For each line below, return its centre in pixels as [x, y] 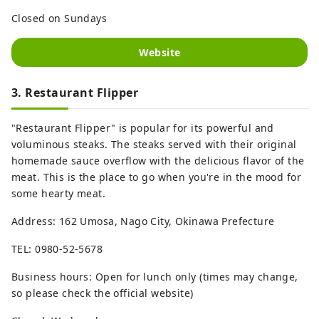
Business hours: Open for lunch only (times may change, [155, 276]
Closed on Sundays [59, 18]
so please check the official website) [103, 293]
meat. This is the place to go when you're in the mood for [156, 177]
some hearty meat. [59, 193]
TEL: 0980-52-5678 [57, 249]
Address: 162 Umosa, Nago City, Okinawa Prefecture [143, 221]
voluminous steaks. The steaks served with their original [154, 144]
